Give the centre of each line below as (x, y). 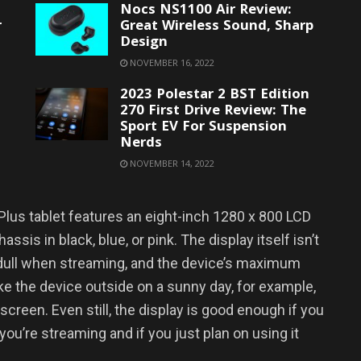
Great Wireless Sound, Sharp (217, 27)
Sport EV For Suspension (203, 128)
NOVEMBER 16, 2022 (171, 63)
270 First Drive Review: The (213, 112)
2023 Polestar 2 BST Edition (215, 96)
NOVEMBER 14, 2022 (171, 164)
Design (144, 44)
